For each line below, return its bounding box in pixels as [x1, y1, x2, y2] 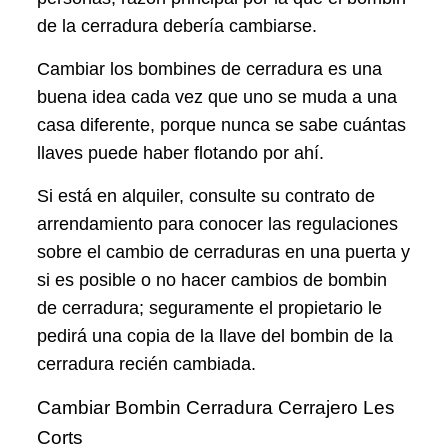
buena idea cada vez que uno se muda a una [37, 87, 398, 108]
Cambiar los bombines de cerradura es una [37, 59, 383, 80]
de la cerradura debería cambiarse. [37, 16, 318, 37]
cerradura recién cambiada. [37, 354, 257, 375]
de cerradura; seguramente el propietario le [37, 298, 383, 319]
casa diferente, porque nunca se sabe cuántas [37, 115, 407, 136]
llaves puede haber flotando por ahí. [37, 143, 325, 164]
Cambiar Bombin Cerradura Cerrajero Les [37, 397, 396, 419]
